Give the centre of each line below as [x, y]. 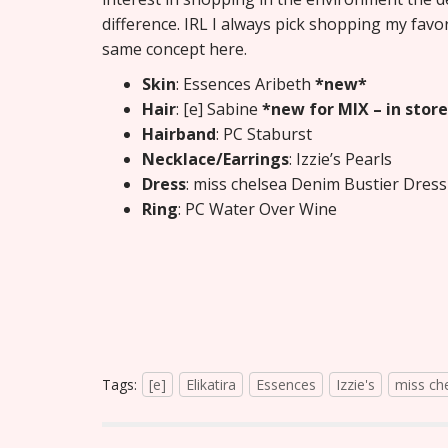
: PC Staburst [264, 134]
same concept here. [174, 49]
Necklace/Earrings [215, 159]
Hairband [179, 134]
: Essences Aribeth [245, 84]
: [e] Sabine [219, 109]
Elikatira [211, 385]
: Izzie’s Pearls [340, 159]
